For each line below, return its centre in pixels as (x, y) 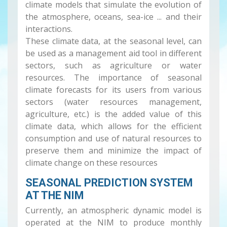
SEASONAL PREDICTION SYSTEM (109, 183)
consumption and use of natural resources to (113, 139)
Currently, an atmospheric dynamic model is (113, 211)
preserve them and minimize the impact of (113, 151)
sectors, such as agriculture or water (113, 66)
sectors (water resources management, (113, 102)
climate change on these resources (91, 163)
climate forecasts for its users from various (113, 90)
